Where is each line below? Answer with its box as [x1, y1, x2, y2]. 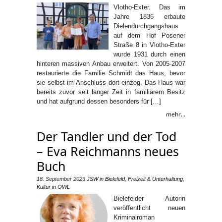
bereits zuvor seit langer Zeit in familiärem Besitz [37, 88, 185, 96]
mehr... [166, 110, 185, 118]
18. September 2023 [37, 176, 85, 182]
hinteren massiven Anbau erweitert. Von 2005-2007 [37, 60, 185, 67]
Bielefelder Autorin [113, 195, 185, 202]
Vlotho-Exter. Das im [113, 3, 185, 11]
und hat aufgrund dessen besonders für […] [37, 98, 161, 105]
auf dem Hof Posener [113, 32, 185, 39]
